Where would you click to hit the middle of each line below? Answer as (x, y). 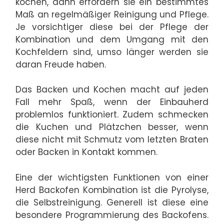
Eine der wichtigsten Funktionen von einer (112, 177)
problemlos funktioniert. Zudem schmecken (112, 115)
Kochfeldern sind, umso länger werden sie (112, 52)
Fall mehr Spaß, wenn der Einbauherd (112, 102)
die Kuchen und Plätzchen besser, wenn (112, 127)
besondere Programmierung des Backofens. (112, 215)
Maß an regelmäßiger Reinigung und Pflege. (112, 14)
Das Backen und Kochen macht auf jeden (112, 90)
